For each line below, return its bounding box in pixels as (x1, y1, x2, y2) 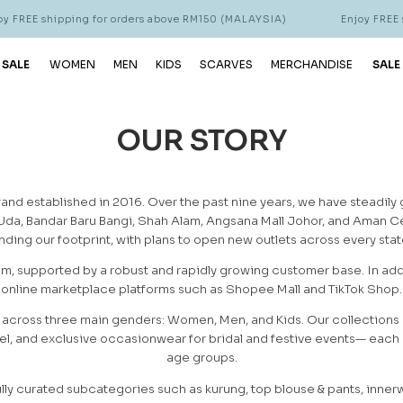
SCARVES (199, 58, 253, 72)
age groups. (166, 350, 237, 366)
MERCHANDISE (270, 58, 353, 72)
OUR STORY (116, 122, 287, 159)
